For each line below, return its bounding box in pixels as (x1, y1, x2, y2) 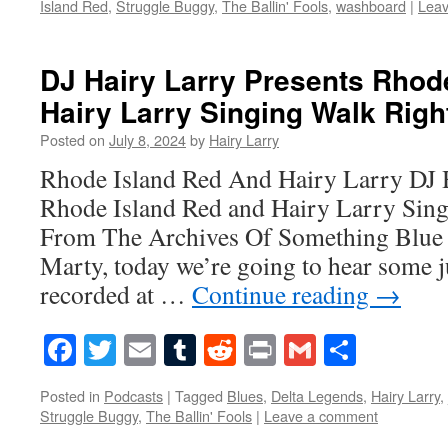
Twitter (116, 327, 208, 371)
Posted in (40, 384, 100, 406)
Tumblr (196, 327, 290, 371)
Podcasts (104, 384, 163, 406)
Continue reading (192, 277, 375, 312)
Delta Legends (271, 384, 363, 406)
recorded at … (40, 277, 192, 312)
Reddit (236, 327, 320, 371)
